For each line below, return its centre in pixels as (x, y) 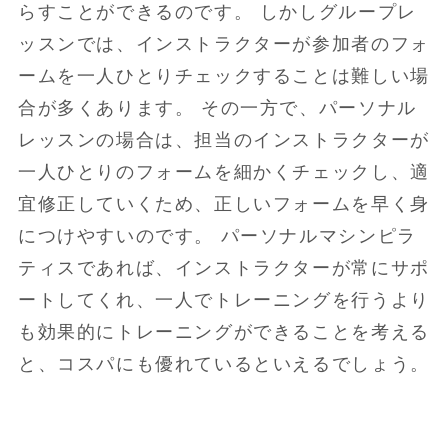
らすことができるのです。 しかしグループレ (217, 12)
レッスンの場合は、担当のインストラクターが (223, 140)
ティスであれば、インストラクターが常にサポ (223, 268)
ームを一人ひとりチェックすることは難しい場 (223, 76)
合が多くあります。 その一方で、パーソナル (217, 108)
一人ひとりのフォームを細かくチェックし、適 (223, 172)
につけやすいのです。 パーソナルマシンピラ (217, 236)
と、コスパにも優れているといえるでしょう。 (223, 364)
